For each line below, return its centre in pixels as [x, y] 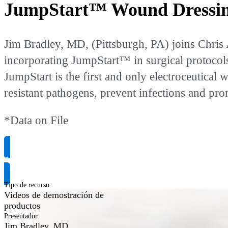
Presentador [21, 216]
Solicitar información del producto [68, 160]
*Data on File [36, 121]
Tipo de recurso [27, 185]
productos [22, 205]
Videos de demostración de [54, 195]
